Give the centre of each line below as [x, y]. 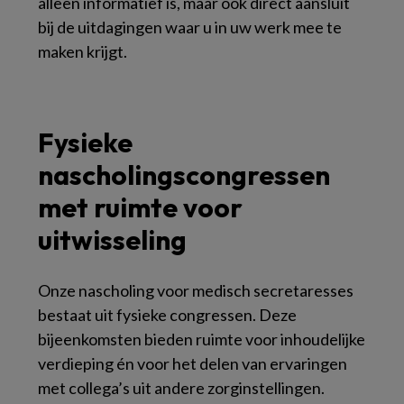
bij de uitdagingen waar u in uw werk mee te [190, 27]
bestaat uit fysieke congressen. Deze [167, 315]
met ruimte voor [140, 207]
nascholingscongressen [184, 175]
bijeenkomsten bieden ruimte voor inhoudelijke [202, 339]
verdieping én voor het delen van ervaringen [193, 363]
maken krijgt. [83, 51]
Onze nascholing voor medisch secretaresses [196, 290]
